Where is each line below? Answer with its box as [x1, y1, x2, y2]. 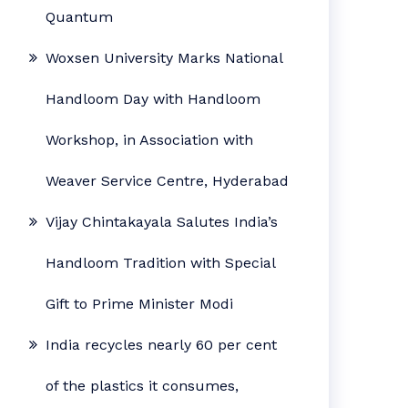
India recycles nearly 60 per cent [46, 336, 278, 353]
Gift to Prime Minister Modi [46, 295, 234, 312]
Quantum [46, 8, 114, 25]
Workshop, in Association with [46, 131, 254, 148]
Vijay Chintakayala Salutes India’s [46, 213, 279, 230]
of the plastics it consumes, [46, 377, 240, 394]
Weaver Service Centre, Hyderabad [46, 172, 290, 189]
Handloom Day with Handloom [46, 90, 261, 107]
